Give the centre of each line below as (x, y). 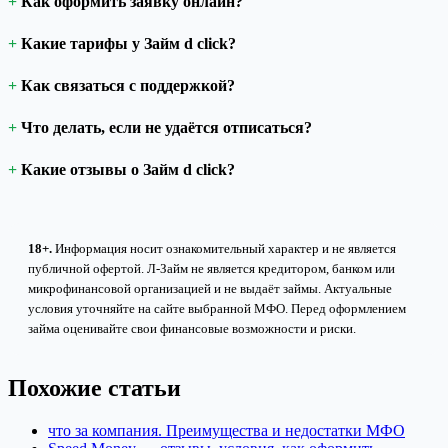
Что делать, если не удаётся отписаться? (166, 127)
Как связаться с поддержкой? (128, 85)
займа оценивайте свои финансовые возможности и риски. (192, 328)
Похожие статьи (94, 387)
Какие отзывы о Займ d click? (128, 169)
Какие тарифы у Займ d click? (128, 43)
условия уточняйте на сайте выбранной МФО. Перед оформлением (217, 308)
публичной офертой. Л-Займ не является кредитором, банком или (211, 268)
